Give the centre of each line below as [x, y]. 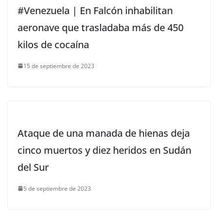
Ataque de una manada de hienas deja [104, 133]
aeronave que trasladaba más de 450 [100, 27]
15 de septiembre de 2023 [59, 66]
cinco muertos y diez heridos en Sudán [104, 150]
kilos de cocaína [53, 44]
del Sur [33, 167]
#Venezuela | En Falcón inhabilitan [95, 10]
